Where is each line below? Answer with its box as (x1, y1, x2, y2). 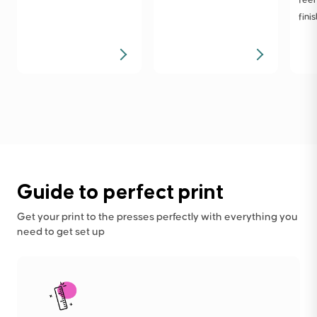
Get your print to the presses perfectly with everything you (17, 211, 298, 222)
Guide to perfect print (17, 178, 224, 203)
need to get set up (17, 226, 105, 237)
